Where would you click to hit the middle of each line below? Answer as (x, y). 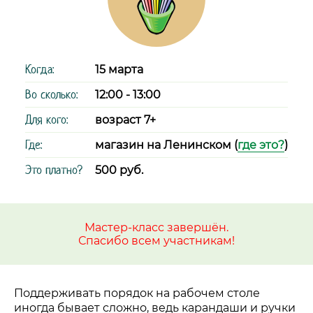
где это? (261, 145)
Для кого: (46, 119)
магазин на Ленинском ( (166, 145)
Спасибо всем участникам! (156, 241)
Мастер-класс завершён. (156, 227)
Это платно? (54, 170)
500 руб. (119, 170)
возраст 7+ (125, 120)
